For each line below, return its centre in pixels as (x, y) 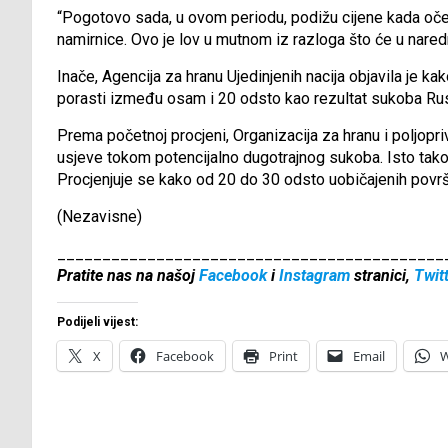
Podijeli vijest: (97, 322)
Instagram (314, 276)
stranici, (382, 276)
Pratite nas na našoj (128, 276)
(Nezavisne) (99, 217)
